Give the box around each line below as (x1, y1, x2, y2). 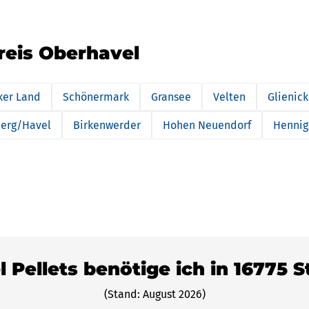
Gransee (151, 90, 191, 103)
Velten (213, 90, 246, 103)
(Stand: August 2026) (103, 288, 206, 301)
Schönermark (63, 90, 129, 103)
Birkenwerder (73, 119, 141, 132)
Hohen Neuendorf (163, 119, 251, 132)
